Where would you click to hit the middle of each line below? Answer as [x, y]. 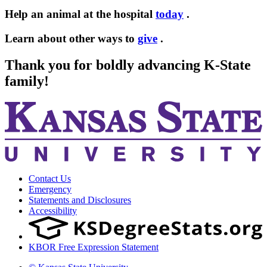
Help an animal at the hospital [80, 14]
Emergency [50, 189]
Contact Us [50, 178]
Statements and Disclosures [80, 200]
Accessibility [53, 210]
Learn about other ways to [71, 39]
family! [27, 81]
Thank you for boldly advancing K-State [128, 65]
